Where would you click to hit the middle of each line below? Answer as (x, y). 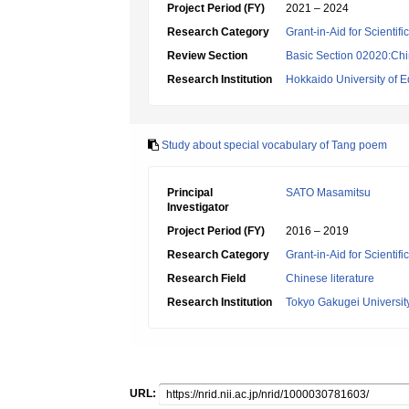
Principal (190, 193)
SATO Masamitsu (328, 193)
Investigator (198, 207)
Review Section (207, 56)
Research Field (206, 278)
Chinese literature (330, 278)
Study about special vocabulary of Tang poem (274, 145)
